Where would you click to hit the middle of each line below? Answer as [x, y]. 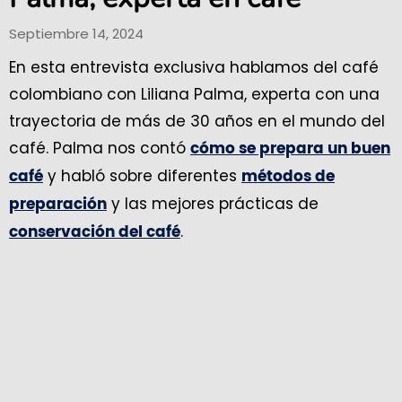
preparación [58, 204]
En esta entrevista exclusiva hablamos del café [194, 67]
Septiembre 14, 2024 [76, 34]
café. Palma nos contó [100, 148]
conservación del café [95, 232]
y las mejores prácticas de [213, 204]
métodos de [288, 176]
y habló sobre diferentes [142, 176]
